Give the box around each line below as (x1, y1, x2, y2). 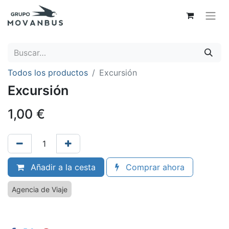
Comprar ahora (123, 162, 185, 172)
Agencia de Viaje (12, 185, 67, 194)
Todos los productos (8, 67, 88, 78)
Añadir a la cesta (28, 162, 96, 172)
